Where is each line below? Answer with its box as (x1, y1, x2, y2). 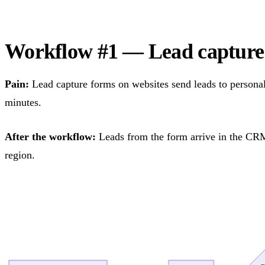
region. (5, 149, 35, 161)
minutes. (5, 96, 41, 109)
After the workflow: (5, 131, 96, 143)
